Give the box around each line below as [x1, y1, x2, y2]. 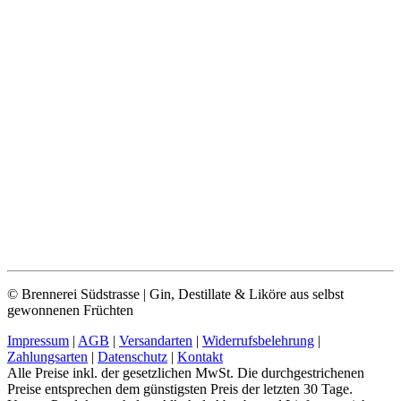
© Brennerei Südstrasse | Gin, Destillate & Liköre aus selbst [7, 286, 344, 303]
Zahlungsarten [7, 349, 88, 365]
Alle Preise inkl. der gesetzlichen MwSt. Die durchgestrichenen [7, 365, 364, 381]
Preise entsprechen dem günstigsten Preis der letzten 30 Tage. [7, 381, 353, 397]
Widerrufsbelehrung [202, 333, 314, 349]
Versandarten [119, 333, 192, 349]
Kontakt [177, 349, 223, 365]
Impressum [7, 333, 69, 349]
